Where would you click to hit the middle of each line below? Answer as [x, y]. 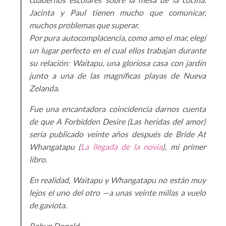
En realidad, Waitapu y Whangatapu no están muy [118, 180]
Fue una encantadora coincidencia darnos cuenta [118, 109]
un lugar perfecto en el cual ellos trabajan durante [118, 50]
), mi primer [184, 147]
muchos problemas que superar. [84, 25]
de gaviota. [48, 205]
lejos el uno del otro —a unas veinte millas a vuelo [118, 192]
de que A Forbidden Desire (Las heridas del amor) [118, 121]
